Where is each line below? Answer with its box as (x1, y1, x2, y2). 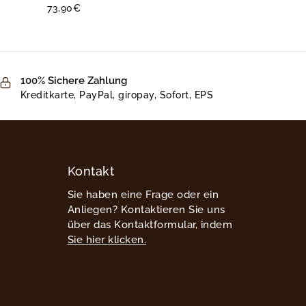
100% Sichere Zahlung (20, 74, 127, 87)
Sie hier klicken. (67, 233, 146, 246)
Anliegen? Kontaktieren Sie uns (67, 203, 225, 216)
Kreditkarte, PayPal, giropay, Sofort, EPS (20, 89, 214, 101)
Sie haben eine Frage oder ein (67, 188, 219, 201)
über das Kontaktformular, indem (67, 218, 232, 231)
